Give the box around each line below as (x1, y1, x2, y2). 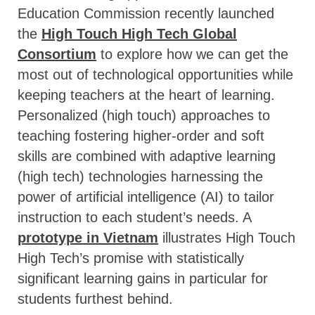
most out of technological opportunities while (18, 66, 293, 82)
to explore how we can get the (96, 46, 288, 62)
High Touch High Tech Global (41, 25, 237, 41)
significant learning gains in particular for (18, 270, 268, 286)
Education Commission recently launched (18, 5, 274, 21)
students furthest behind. (18, 290, 173, 307)
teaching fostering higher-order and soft (18, 127, 264, 143)
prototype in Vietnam (18, 229, 158, 245)
